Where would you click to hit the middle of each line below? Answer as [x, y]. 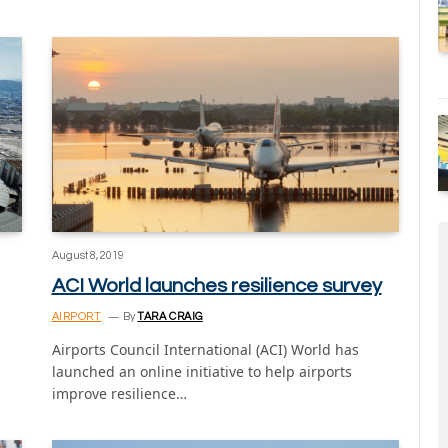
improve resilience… [119, 394]
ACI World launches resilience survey [216, 286]
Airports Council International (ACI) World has [205, 350]
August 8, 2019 [87, 256]
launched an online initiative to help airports [201, 372]
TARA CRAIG [170, 317]
